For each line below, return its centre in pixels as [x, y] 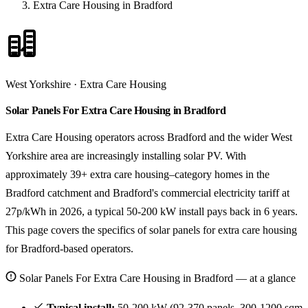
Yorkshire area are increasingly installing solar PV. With [126, 156]
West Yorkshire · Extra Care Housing [86, 85]
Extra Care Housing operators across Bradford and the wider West [149, 137]
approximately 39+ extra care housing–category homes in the [137, 175]
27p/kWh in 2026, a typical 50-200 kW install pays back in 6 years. [152, 212]
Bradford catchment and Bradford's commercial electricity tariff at [147, 193]
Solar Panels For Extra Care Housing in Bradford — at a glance [156, 278]
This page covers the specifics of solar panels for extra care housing [151, 230]
